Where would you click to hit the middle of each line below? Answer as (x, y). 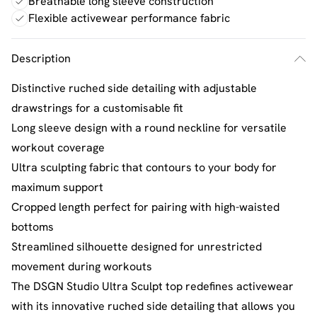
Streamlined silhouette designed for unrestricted (137, 246)
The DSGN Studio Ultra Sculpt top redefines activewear (152, 286)
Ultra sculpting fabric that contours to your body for (144, 167)
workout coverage (58, 147)
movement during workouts (82, 266)
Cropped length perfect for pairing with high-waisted (145, 207)
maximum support (57, 187)
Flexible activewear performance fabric (129, 18)
